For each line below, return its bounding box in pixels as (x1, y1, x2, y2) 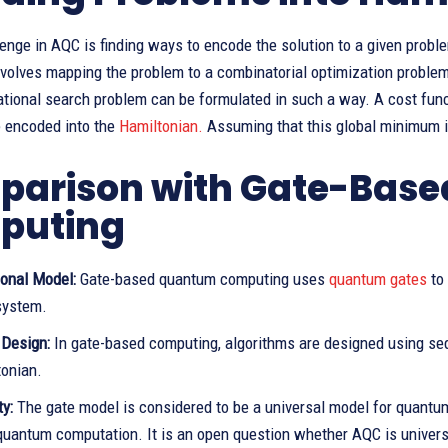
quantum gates (329, 269, 427, 289)
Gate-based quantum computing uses (76, 269, 329, 289)
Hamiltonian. (119, 116, 203, 136)
